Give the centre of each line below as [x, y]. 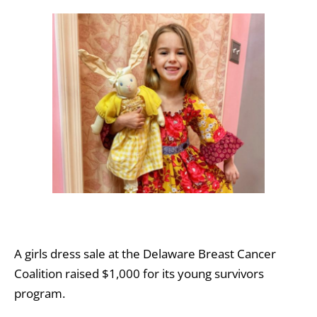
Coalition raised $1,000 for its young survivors [139, 274]
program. [40, 294]
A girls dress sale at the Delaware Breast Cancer [145, 254]
